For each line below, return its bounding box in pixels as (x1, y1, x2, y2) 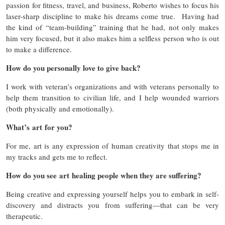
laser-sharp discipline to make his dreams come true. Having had (6, 11, 219, 22)
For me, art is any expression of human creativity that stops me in (6, 141, 219, 151)
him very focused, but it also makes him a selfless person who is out (6, 33, 219, 44)
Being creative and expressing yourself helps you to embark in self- (6, 189, 219, 199)
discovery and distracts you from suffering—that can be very (6, 200, 219, 210)
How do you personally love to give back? (6, 62, 141, 74)
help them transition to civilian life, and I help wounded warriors (6, 92, 219, 103)
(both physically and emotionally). (6, 103, 119, 114)
